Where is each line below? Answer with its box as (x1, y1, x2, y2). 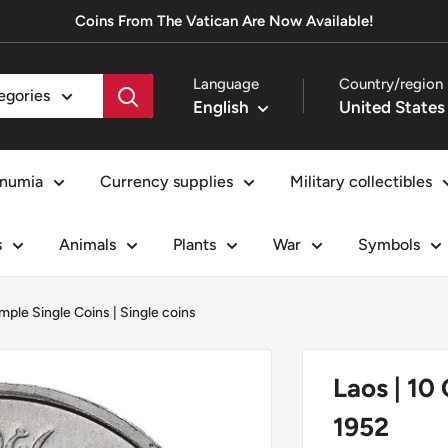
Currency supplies (100, 171, 233, 191)
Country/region (339, 74, 443, 93)
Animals (59, 234, 116, 254)
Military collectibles (290, 171, 432, 191)
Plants (173, 234, 216, 254)
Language (193, 74, 259, 93)
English (193, 96, 249, 117)
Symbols (358, 234, 420, 254)
